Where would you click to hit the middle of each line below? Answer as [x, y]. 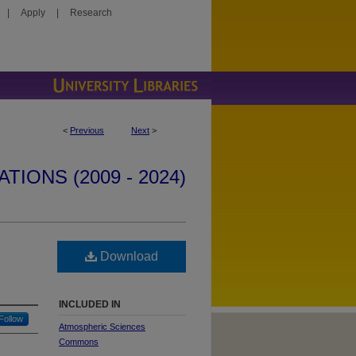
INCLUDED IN [90, 304]
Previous [87, 130]
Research [91, 13]
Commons [79, 342]
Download [128, 256]
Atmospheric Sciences [102, 327]
